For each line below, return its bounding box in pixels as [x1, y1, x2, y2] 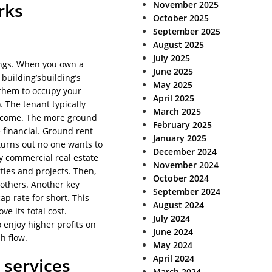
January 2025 [153, 132, 206, 144]
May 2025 [153, 79, 192, 90]
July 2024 [153, 212, 190, 224]
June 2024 [153, 226, 193, 237]
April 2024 [153, 253, 194, 264]
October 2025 [153, 12, 209, 24]
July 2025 [153, 52, 190, 64]
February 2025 [153, 119, 212, 131]
